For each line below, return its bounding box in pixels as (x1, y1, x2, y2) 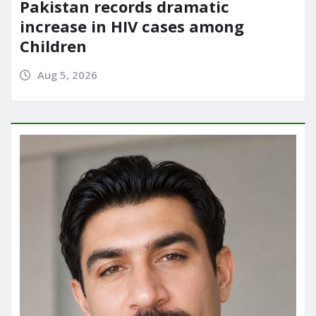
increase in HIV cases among (20, 15, 244, 37)
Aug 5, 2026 (37, 67, 97, 82)
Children (20, 35, 87, 56)
